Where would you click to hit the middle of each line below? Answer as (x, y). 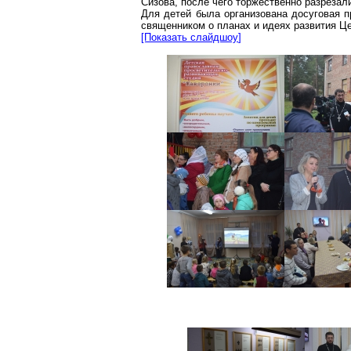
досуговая (316, 14)
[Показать (166, 37)
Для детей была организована (217, 14)
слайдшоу (214, 37)
